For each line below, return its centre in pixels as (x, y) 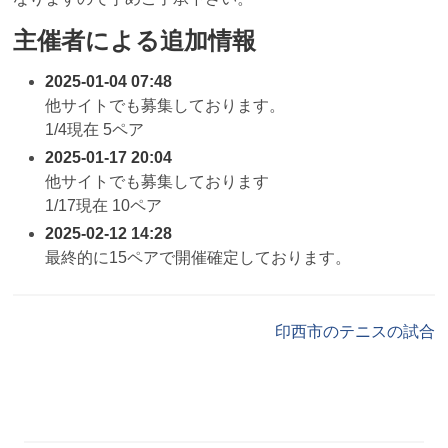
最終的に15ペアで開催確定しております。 (197, 257)
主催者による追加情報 (134, 40)
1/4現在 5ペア (94, 129)
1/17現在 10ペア (103, 205)
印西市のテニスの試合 (355, 331)
